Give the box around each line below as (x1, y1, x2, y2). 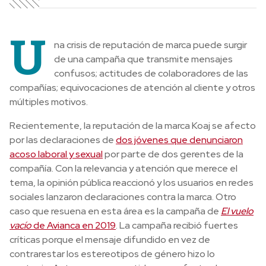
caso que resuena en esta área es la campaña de (9, 205, 221, 218)
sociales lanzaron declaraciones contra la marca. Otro (9, 191, 236, 204)
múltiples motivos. (9, 96, 88, 109)
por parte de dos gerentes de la (103, 148, 243, 161)
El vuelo (221, 205, 254, 218)
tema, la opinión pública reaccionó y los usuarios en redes (9, 176, 254, 189)
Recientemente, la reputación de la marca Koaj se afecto (9, 119, 256, 132)
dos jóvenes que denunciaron (116, 134, 243, 147)
